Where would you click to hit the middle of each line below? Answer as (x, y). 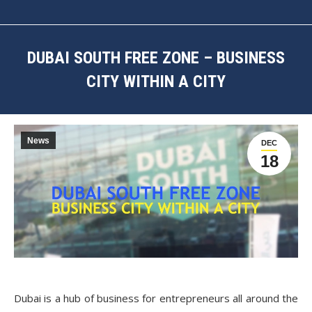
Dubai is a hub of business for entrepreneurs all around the (156, 298)
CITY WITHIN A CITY (156, 81)
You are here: (188, 102)
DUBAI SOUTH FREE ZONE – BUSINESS (156, 58)
